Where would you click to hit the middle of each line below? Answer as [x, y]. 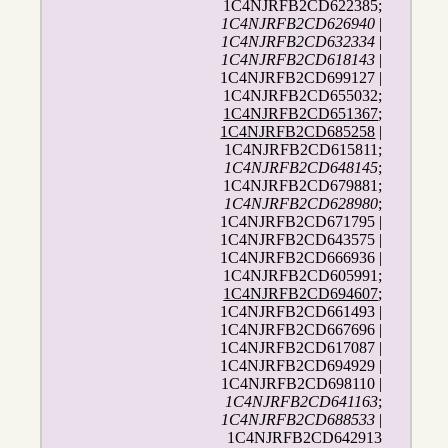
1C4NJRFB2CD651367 [301, 114]
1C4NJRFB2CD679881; [303, 186]
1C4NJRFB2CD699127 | [301, 78]
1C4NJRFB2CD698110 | [302, 384]
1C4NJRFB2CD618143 [298, 60]
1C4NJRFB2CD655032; [303, 96]
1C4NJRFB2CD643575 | [301, 240]
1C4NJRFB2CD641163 [302, 402]
